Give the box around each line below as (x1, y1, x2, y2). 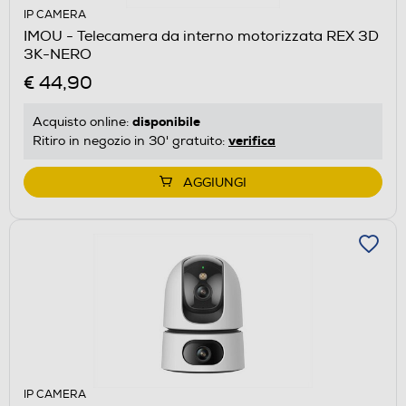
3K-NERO (24, 44, 92, 63)
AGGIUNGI (183, 174, 246, 190)
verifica (228, 131, 275, 149)
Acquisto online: (33, 113, 132, 130)
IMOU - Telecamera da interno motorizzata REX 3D (24, 26, 379, 45)
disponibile (132, 112, 200, 130)
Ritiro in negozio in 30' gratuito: (33, 132, 228, 149)
